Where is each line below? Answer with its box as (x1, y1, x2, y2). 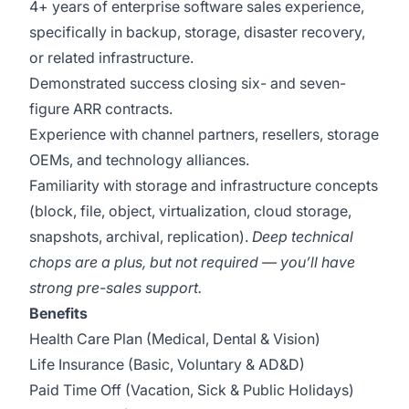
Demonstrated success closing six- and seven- (29, 74, 346, 92)
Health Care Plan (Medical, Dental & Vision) (29, 330, 320, 348)
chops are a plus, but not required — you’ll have (29, 253, 355, 271)
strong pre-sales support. (29, 278, 202, 297)
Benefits (29, 304, 88, 322)
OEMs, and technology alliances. (29, 151, 249, 169)
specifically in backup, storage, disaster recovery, (29, 23, 365, 41)
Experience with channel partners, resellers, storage (29, 125, 379, 143)
